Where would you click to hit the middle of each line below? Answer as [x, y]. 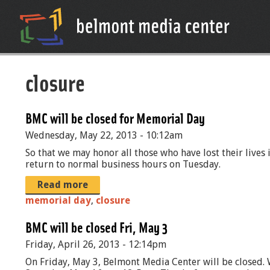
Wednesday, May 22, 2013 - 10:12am [104, 135]
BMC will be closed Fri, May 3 [96, 227]
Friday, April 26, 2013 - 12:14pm [96, 244]
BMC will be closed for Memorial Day [115, 118]
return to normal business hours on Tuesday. [123, 164]
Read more [63, 185]
